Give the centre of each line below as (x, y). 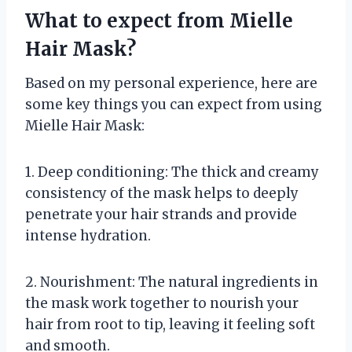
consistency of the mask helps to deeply (162, 193)
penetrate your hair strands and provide (161, 214)
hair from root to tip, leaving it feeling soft (170, 324)
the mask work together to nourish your (162, 303)
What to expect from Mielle (159, 20)
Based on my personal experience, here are (171, 83)
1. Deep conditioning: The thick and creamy (172, 172)
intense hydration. (88, 235)
